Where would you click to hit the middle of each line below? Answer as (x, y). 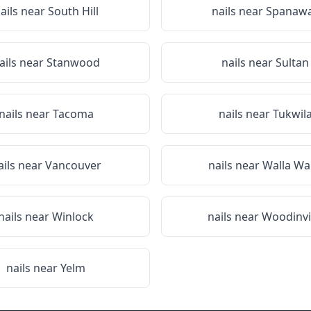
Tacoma (73, 114)
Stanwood (73, 62)
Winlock (73, 217)
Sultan (292, 62)
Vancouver (73, 165)
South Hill (73, 11)
